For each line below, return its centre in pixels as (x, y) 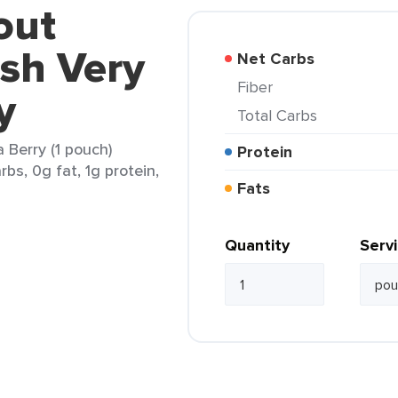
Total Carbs (281, 115)
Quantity (257, 245)
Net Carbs (282, 59)
